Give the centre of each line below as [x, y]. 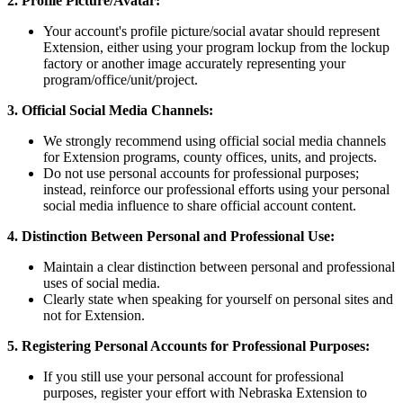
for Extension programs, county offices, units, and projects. [210, 157]
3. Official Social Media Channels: [110, 110]
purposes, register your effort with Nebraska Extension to [205, 392]
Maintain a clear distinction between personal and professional [219, 266]
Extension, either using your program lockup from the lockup [216, 47]
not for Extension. [94, 315]
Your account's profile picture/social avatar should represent [211, 31]
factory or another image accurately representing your [194, 63]
